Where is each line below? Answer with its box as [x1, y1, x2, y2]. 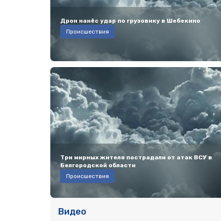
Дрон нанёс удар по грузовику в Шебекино [60, 17, 200, 24]
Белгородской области [60, 162, 136, 169]
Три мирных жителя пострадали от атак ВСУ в [60, 154, 212, 161]
